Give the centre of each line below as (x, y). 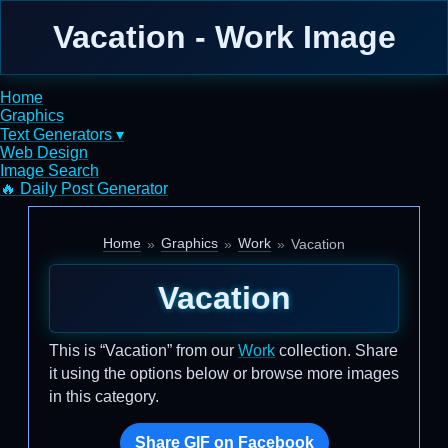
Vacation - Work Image (224, 37)
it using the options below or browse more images (224, 373)
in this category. (104, 396)
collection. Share (336, 350)
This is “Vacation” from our (143, 350)
